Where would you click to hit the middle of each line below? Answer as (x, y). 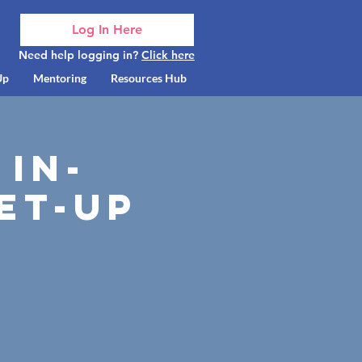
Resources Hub (148, 78)
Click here (168, 55)
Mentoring (59, 78)
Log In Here (107, 29)
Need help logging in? (80, 55)
